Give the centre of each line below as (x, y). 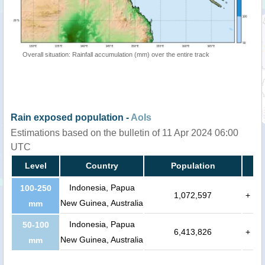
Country (102, 165)
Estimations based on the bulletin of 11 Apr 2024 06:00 (125, 132)
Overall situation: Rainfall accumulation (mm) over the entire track (116, 54)
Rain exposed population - (71, 117)
